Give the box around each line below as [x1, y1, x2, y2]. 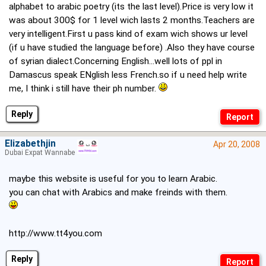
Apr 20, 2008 [213, 140, 260, 150]
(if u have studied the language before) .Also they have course [9, 42, 255, 53]
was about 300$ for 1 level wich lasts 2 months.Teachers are [9, 15, 255, 26]
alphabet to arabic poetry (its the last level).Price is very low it [9, 1, 254, 12]
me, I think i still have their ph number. [9, 83, 159, 94]
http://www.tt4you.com [9, 228, 102, 239]
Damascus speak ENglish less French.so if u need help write [9, 69, 247, 81]
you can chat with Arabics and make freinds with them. [9, 187, 227, 198]
